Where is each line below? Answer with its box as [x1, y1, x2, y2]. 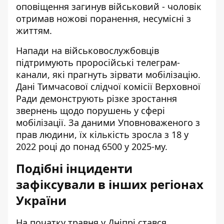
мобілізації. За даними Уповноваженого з [16, 116, 200, 128]
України [16, 192, 66, 208]
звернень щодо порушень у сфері [16, 104, 165, 116]
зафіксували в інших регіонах [16, 176, 203, 192]
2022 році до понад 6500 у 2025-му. [16, 140, 167, 152]
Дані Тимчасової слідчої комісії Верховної [16, 80, 200, 92]
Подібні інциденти [16, 160, 132, 176]
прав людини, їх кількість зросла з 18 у [16, 128, 188, 140]
